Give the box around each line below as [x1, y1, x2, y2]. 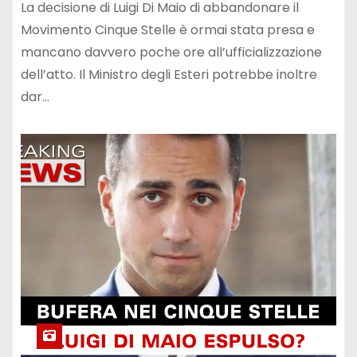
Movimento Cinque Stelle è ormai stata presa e [21, 21, 315, 40]
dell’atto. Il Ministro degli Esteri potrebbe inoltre [21, 65, 317, 84]
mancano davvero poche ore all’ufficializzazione [21, 43, 322, 62]
